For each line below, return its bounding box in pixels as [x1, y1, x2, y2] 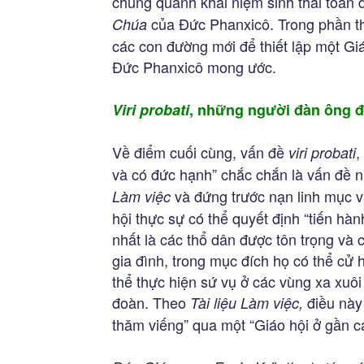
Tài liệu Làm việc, [190, 292, 303, 313]
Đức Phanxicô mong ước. [112, 56, 276, 77]
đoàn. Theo [112, 292, 190, 313]
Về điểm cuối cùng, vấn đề [112, 141, 288, 162]
